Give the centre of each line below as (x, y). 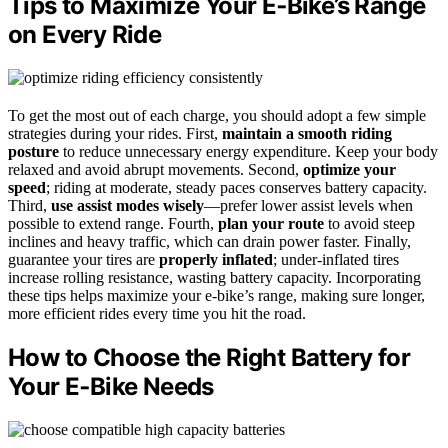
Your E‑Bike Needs (111, 387)
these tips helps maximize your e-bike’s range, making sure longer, (216, 296)
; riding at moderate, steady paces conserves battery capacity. (236, 188)
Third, (29, 206)
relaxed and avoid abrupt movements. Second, (155, 170)
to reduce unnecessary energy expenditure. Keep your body (248, 152)
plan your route (271, 224)
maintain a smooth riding (307, 134)
